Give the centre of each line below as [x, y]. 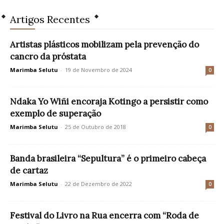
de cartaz [29, 171]
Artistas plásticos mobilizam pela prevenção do [104, 45]
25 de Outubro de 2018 [95, 127]
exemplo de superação [55, 114]
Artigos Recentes [50, 19]
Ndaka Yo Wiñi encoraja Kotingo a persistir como [109, 102]
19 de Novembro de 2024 [98, 70]
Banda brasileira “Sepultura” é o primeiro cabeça [108, 159]
